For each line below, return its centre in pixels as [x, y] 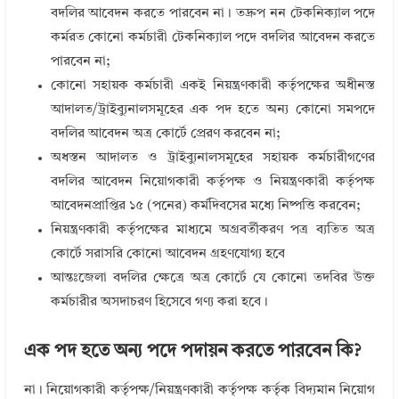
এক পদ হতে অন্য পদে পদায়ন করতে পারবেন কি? [192, 351]
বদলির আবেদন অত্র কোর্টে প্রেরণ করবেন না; [165, 134]
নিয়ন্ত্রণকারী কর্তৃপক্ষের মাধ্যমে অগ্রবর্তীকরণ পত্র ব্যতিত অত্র [213, 230]
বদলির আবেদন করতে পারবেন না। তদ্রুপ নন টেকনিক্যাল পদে [213, 13]
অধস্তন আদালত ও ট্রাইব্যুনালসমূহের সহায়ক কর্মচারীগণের [213, 158]
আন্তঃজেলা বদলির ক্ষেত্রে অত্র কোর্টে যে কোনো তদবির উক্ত [213, 278]
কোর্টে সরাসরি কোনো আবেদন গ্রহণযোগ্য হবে [167, 254]
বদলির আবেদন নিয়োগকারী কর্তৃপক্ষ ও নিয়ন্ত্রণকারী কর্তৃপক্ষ [213, 182]
